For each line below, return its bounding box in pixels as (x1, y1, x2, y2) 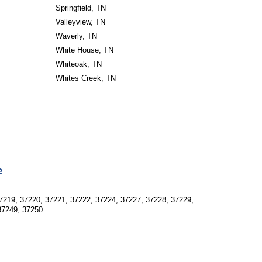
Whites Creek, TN (55, 74, 116, 82)
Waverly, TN (55, 32, 97, 40)
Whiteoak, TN (55, 60, 102, 68)
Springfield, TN (55, 4, 106, 12)
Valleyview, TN (55, 18, 105, 26)
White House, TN (55, 46, 113, 54)
